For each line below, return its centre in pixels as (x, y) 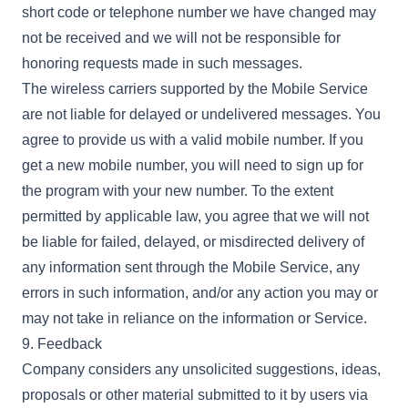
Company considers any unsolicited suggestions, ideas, (201, 369)
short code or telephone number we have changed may (199, 12)
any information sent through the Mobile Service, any (191, 267)
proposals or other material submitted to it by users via (195, 395)
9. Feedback (62, 344)
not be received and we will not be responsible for (181, 38)
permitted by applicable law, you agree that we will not (195, 216)
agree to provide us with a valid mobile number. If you (193, 140)
